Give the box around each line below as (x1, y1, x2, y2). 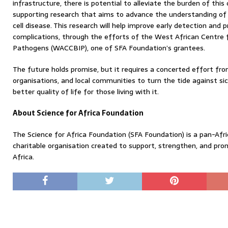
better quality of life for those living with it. (13, 86, 159, 97)
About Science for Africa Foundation (13, 107, 145, 119)
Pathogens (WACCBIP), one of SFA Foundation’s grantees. (13, 42, 207, 53)
